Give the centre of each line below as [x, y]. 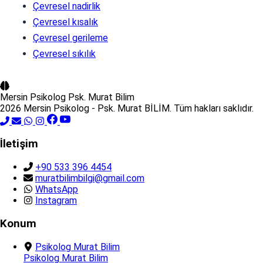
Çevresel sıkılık [64, 53]
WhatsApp [57, 190]
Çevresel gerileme [70, 38]
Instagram [56, 201]
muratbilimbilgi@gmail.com [90, 178]
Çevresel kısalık [65, 22]
